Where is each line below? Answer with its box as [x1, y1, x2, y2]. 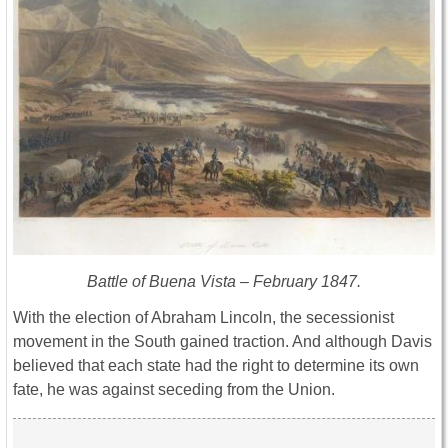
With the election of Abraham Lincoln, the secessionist [13, 309, 394, 327]
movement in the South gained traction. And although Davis [13, 333, 432, 351]
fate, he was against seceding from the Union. [13, 381, 335, 399]
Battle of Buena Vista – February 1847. [87, 273, 361, 291]
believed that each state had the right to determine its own [13, 357, 419, 375]
